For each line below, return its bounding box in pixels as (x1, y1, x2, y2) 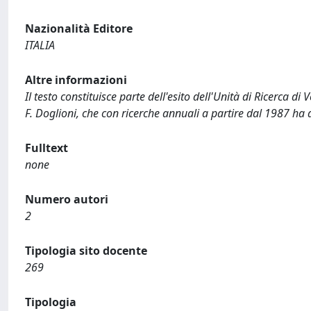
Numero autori (25, 192, 108, 207)
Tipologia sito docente (25, 243, 147, 258)
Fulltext (25, 140, 68, 155)
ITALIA (25, 37, 55, 53)
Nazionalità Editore (25, 21, 133, 36)
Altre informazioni (25, 72, 127, 87)
